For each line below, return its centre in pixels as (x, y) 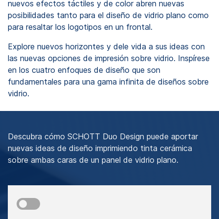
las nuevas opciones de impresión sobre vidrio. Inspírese (109, 58)
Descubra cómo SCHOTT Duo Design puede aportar (103, 137)
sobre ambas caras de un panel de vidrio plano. (93, 160)
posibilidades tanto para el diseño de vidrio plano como (108, 15)
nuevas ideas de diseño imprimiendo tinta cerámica (100, 148)
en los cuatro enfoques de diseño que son (84, 70)
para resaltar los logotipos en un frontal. (81, 27)
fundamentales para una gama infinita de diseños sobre (108, 82)
